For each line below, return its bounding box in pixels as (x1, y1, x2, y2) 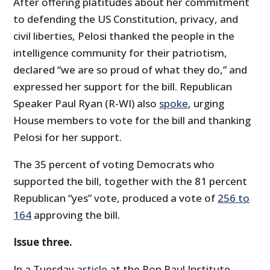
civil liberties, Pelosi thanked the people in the (13, 29, 235, 43)
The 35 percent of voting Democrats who (13, 157, 215, 172)
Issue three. (13, 235, 73, 250)
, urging (188, 96, 225, 111)
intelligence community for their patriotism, (13, 46, 228, 60)
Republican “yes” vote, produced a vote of (13, 191, 218, 206)
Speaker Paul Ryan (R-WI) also (13, 96, 160, 111)
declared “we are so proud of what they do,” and (13, 63, 248, 77)
